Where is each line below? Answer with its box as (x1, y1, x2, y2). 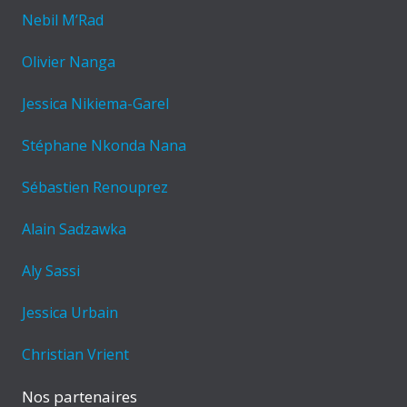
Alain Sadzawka (22, 219, 126, 240)
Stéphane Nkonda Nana (22, 135, 186, 156)
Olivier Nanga (22, 52, 115, 73)
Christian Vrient (22, 344, 129, 365)
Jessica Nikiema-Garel (22, 94, 169, 114)
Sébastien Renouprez (22, 177, 168, 198)
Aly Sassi (22, 261, 80, 282)
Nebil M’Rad (22, 10, 104, 31)
